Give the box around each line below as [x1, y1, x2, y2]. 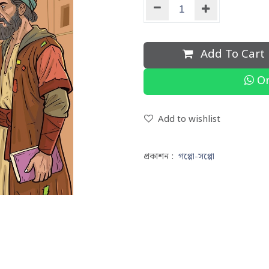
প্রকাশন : [144, 149, 174, 164]
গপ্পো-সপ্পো [178, 149, 214, 164]
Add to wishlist [158, 113, 220, 125]
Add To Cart [197, 47, 265, 62]
